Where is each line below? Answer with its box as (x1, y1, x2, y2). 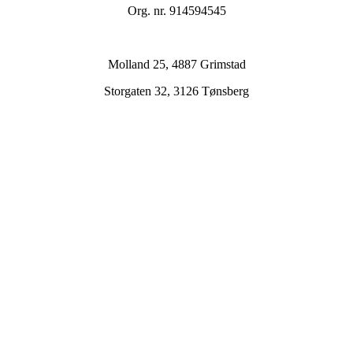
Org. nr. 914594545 (127, 4, 226, 18)
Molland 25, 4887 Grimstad (107, 58, 246, 72)
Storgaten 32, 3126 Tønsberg (104, 84, 249, 98)
